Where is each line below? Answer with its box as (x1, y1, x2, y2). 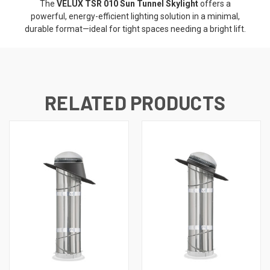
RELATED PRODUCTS (45, 90, 225, 114)
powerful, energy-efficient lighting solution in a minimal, (30, 11, 240, 21)
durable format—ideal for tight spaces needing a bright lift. (24, 24, 246, 34)
